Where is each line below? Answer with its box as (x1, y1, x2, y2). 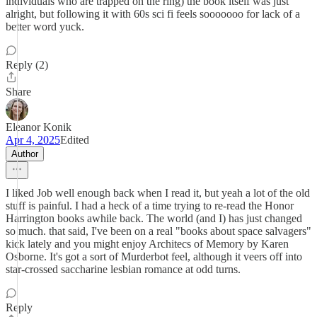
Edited (60, 134, 89, 146)
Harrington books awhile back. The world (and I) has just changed (6, 212, 302, 224)
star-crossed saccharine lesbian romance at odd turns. (6, 263, 241, 275)
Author (11, 149, 38, 159)
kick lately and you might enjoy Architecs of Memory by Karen (6, 238, 289, 250)
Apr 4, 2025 (6, 134, 60, 146)
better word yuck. (6, 21, 84, 33)
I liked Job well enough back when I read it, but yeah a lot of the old (6, 187, 310, 199)
